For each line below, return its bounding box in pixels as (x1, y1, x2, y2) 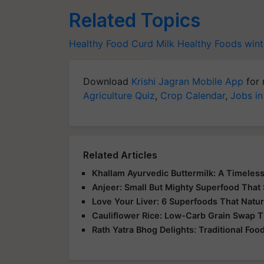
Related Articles (83, 148, 157, 161)
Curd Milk (131, 37, 174, 49)
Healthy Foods (177, 37, 242, 49)
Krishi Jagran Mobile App (131, 75, 243, 87)
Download (83, 75, 131, 87)
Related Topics (69, 8, 200, 32)
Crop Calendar (160, 89, 225, 101)
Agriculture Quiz (83, 89, 155, 101)
